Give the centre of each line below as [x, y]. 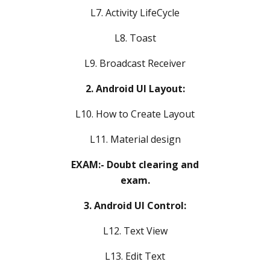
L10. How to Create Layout [135, 114]
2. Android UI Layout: [135, 88]
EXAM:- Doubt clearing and [135, 164]
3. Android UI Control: [135, 205]
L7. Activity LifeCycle [135, 12]
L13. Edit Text [135, 256]
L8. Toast [135, 38]
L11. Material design [135, 139]
